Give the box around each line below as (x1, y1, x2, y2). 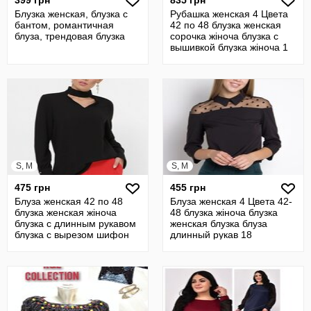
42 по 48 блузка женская (170, 19, 281, 31)
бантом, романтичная (15, 19, 114, 31)
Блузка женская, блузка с (15, 8, 128, 19)
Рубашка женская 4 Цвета (170, 8, 288, 19)
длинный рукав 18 (170, 229, 252, 240)
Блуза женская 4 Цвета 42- (170, 196, 292, 207)
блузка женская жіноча (15, 207, 117, 218)
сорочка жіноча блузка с (170, 31, 278, 42)
